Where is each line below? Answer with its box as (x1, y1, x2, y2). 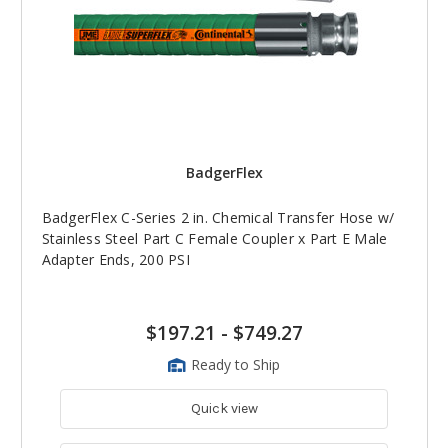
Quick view (190, 400, 258, 417)
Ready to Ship (191, 355, 280, 375)
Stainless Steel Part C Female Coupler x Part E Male (41, 229, 388, 249)
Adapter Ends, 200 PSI (41, 250, 190, 270)
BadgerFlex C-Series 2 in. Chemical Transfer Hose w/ (41, 208, 395, 228)
